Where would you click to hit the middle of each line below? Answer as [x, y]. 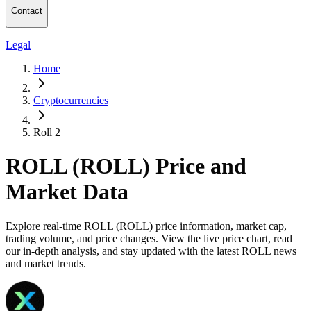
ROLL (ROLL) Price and [126, 166]
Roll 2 [47, 132]
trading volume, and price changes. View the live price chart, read [149, 238]
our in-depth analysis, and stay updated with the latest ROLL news [151, 251]
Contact [27, 11]
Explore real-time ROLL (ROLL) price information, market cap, [146, 226]
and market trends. [46, 263]
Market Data [67, 192]
